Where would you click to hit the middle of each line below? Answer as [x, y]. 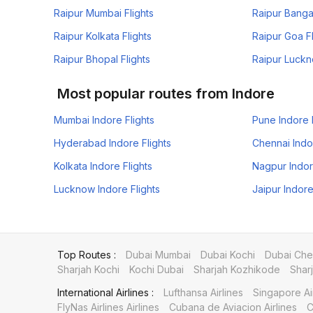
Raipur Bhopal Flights [102, 59]
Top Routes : [87, 255]
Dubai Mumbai [158, 255]
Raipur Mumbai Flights [104, 13]
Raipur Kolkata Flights [103, 36]
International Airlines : [105, 292]
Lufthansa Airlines [203, 292]
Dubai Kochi [228, 255]
